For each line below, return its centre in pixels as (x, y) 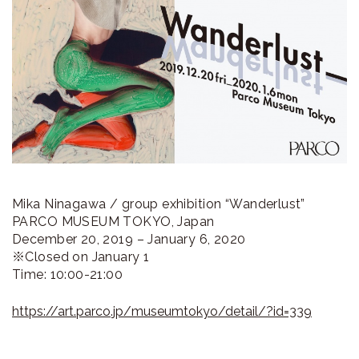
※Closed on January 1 (81, 256)
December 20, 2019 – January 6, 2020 (129, 239)
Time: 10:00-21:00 (68, 274)
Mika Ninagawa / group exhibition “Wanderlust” (159, 204)
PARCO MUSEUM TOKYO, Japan (113, 221)
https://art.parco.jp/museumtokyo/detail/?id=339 (162, 311)
